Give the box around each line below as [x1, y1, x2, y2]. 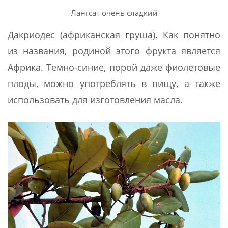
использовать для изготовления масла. [8, 93, 183, 106]
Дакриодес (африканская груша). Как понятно [8, 28, 220, 41]
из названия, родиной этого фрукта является [8, 44, 220, 57]
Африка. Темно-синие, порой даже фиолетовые [8, 61, 220, 73]
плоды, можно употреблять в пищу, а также [8, 77, 220, 90]
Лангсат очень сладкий [70, 8, 158, 18]
